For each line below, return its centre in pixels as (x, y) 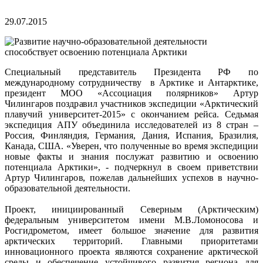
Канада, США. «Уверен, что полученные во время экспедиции (131, 146)
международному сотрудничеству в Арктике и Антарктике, (131, 82)
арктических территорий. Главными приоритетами (131, 241)
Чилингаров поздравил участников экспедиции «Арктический (131, 103)
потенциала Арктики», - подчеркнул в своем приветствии (131, 167)
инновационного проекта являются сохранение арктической (131, 251)
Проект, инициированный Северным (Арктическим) (131, 209)
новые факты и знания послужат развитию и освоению (131, 156)
